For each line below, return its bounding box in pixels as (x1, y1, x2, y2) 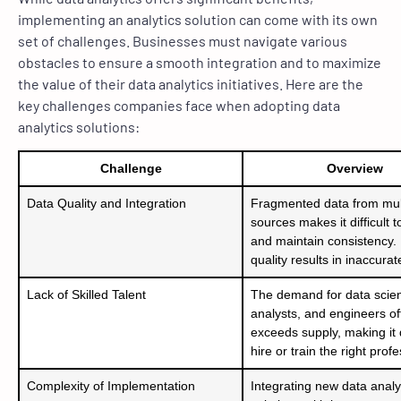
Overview (326, 160, 383, 175)
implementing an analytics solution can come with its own (18, 10, 378, 28)
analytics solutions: (18, 117, 140, 135)
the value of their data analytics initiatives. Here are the (18, 74, 363, 92)
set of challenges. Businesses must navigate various (18, 31, 347, 49)
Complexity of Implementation (27, 378, 195, 393)
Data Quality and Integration (27, 195, 186, 210)
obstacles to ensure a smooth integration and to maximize (18, 53, 381, 71)
